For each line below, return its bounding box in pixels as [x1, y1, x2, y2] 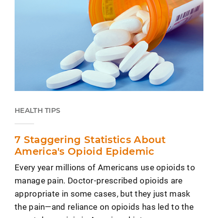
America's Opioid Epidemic [15, 145, 155, 158]
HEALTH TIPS [15, 106, 61, 115]
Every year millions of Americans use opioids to [15, 162, 196, 173]
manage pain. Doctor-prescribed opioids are [15, 175, 183, 186]
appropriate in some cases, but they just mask [15, 188, 191, 200]
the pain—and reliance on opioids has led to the [15, 201, 194, 213]
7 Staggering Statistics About [15, 134, 166, 146]
